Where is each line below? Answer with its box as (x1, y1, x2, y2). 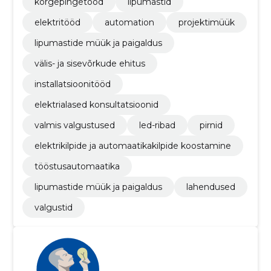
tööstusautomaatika (34, 161, 120, 172)
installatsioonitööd (34, 79, 111, 90)
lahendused (186, 181, 235, 192)
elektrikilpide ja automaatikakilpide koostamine (34, 140, 231, 151)
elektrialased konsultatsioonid (34, 99, 158, 110)
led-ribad (139, 120, 175, 131)
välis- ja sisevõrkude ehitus (34, 58, 145, 69)
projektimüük (178, 17, 235, 28)
